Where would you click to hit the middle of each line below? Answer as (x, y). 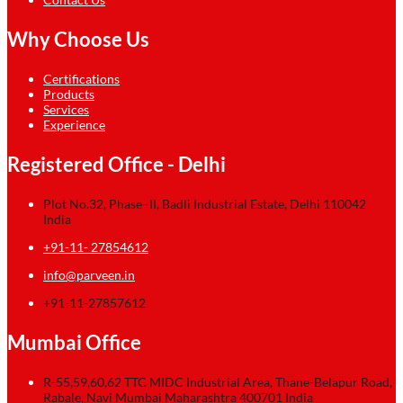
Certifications (81, 78)
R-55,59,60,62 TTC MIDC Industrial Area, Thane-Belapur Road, (218, 381)
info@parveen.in (89, 274)
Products (69, 94)
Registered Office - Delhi (116, 164)
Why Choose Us (78, 39)
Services (66, 109)
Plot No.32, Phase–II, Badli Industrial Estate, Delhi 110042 (205, 203)
